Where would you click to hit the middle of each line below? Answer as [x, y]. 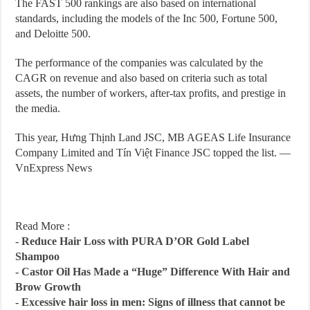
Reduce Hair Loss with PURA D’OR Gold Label [136, 241]
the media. [38, 109]
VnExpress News [54, 168]
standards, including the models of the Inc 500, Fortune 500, [147, 19]
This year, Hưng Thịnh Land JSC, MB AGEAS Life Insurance [153, 138]
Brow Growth [48, 287]
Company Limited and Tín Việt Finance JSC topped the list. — [153, 153]
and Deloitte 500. [53, 34]
